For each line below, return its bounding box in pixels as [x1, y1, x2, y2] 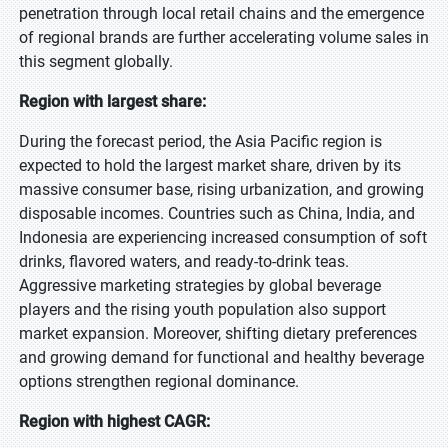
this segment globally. [19, 52, 173, 71]
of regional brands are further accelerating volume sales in [19, 28, 429, 47]
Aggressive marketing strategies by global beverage [19, 276, 381, 295]
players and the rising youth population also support [19, 300, 386, 319]
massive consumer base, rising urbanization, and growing [19, 180, 424, 199]
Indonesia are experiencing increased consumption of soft [19, 228, 427, 247]
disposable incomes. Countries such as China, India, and [19, 204, 415, 223]
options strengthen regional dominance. [19, 372, 299, 391]
